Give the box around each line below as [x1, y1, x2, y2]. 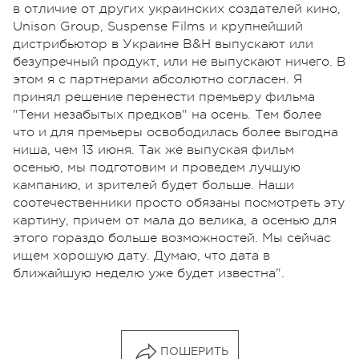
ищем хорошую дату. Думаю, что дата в [13, 248, 270, 263]
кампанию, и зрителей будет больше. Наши [13, 177, 294, 192]
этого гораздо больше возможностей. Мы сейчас [13, 230, 331, 245]
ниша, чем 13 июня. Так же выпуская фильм [13, 142, 294, 157]
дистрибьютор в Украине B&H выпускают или [13, 36, 313, 51]
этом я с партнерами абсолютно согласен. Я [13, 71, 303, 87]
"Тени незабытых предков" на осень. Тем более [13, 107, 321, 122]
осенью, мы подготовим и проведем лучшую [13, 159, 301, 175]
